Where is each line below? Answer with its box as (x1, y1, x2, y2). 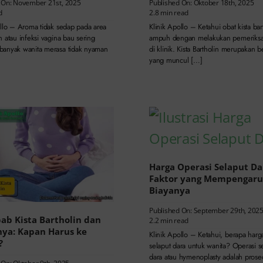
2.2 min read (149, 215, 189, 226)
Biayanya (149, 184, 190, 197)
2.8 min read (149, 8, 189, 18)
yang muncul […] (149, 55, 203, 66)
